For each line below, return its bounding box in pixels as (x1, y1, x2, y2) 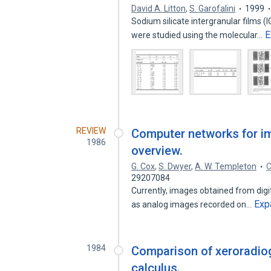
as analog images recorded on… (131, 200, 254, 209)
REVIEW (76, 126, 106, 135)
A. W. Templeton (195, 162, 257, 171)
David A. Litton (131, 4, 186, 13)
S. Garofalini (189, 4, 236, 13)
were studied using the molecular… (131, 30, 265, 40)
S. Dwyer (158, 162, 192, 171)
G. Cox (131, 162, 155, 171)
